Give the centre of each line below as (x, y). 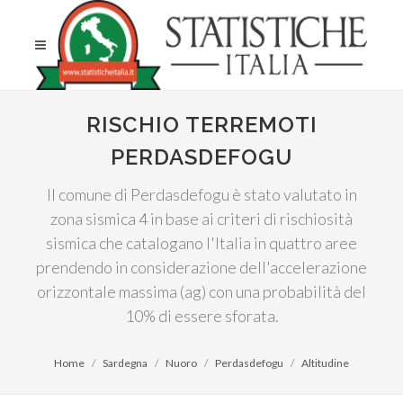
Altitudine (325, 363)
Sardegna (125, 363)
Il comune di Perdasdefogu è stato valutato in (201, 194)
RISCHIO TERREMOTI (201, 125)
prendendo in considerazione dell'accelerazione (201, 267)
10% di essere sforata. (201, 316)
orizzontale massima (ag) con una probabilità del (201, 291)
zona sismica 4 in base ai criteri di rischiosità (201, 219)
